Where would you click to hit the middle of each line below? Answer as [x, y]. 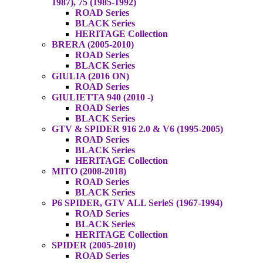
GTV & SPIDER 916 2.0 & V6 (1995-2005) [137, 129]
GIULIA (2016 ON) [90, 76]
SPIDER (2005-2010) [94, 245]
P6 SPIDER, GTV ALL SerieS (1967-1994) [137, 203]
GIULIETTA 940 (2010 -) [102, 97]
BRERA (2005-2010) [93, 44]
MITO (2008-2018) [89, 171]
